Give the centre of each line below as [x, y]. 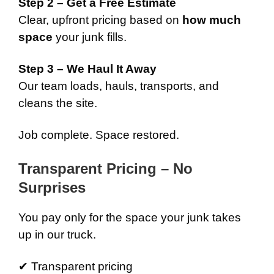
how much [212, 20]
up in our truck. [57, 235]
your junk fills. [90, 37]
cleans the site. [58, 103]
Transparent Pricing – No [106, 168]
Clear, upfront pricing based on [100, 20]
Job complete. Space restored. [99, 135]
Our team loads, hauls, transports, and [119, 86]
